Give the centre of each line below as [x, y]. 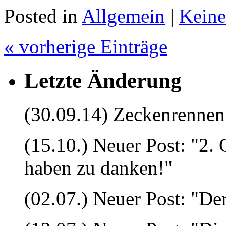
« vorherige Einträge [86, 47]
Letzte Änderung [103, 80]
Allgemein [123, 16]
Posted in [43, 16]
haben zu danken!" [98, 167]
